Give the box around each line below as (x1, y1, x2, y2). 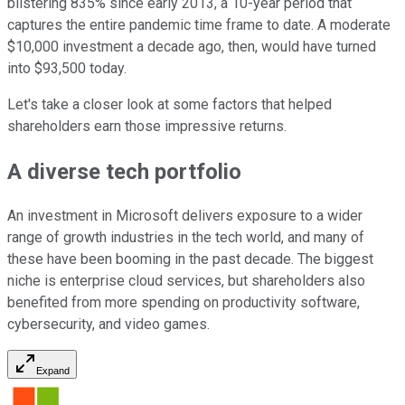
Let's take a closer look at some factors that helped (7, 95, 332, 113)
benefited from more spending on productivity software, (7, 294, 360, 312)
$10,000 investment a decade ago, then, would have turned (7, 37, 376, 55)
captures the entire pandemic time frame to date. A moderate (7, 15, 391, 33)
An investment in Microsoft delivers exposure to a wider (7, 207, 363, 225)
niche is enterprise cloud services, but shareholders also (7, 272, 365, 290)
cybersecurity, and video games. (7, 316, 210, 334)
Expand (36, 365, 70, 377)
